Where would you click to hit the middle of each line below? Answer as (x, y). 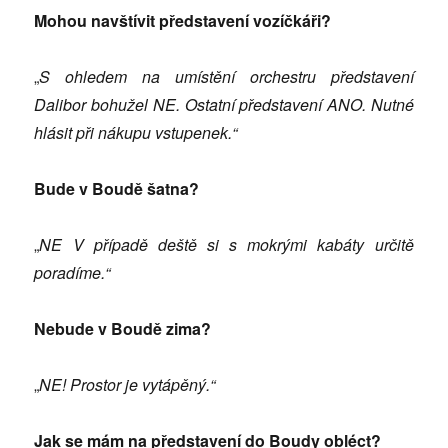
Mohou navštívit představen (140, 21)
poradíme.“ (72, 273)
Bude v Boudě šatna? (117, 189)
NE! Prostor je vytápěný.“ (127, 385)
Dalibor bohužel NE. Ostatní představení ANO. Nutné (224, 105)
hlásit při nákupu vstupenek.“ (136, 133)
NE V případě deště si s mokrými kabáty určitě (226, 245)
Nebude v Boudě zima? (123, 329)
